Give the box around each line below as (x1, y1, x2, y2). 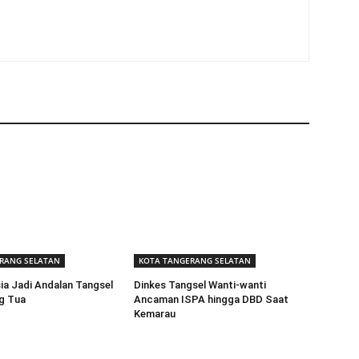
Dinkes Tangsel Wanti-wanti (134, 279, 267, 292)
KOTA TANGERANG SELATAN (139, 255, 252, 267)
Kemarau (134, 308, 176, 321)
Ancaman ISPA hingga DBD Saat (134, 293, 289, 306)
